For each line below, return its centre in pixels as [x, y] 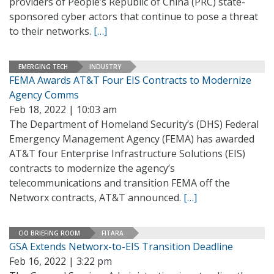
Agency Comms [44, 95]
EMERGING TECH [43, 66]
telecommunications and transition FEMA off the [120, 183]
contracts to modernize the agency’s [92, 168]
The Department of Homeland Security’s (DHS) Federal [134, 124]
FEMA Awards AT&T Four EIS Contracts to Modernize [130, 80]
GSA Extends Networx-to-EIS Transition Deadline [121, 246]
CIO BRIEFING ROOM [49, 233]
